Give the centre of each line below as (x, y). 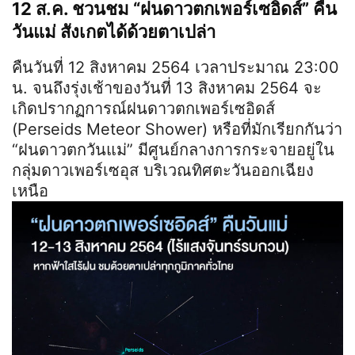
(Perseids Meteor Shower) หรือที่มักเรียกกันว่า (177, 130)
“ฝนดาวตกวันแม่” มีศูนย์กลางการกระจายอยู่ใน (173, 150)
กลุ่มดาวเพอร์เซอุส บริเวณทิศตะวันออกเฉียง (163, 171)
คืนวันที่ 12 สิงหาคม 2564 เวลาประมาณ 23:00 (176, 68)
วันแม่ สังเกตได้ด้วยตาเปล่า (114, 32)
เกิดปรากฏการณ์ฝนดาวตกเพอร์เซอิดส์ (143, 109)
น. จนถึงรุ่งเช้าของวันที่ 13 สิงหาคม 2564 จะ (167, 88)
